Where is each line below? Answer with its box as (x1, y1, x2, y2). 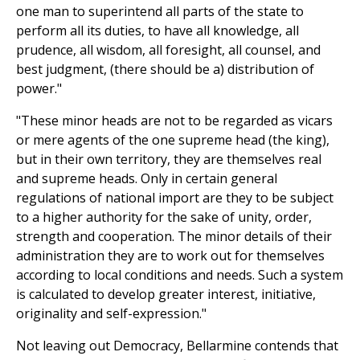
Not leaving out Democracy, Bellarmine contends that (16, 337, 338, 355)
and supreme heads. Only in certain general (16, 170, 277, 188)
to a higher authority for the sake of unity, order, (16, 208, 312, 227)
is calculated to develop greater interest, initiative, (16, 285, 316, 304)
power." (16, 80, 62, 98)
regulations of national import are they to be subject (16, 189, 333, 207)
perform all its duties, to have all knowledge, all (16, 22, 299, 40)
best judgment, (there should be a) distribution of (16, 60, 314, 79)
